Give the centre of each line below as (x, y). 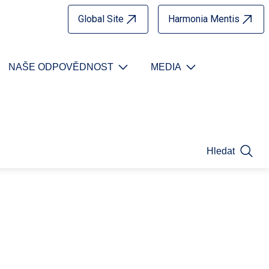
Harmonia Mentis (204, 19)
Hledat (221, 151)
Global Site (101, 19)
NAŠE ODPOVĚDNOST (61, 67)
